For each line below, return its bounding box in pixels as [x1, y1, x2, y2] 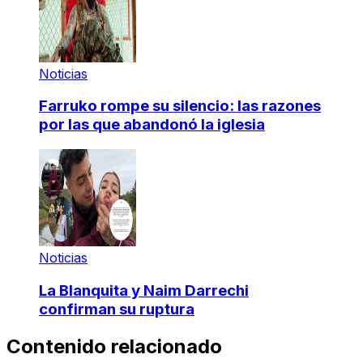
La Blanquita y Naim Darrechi [39, 280, 249, 300]
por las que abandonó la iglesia [39, 115, 265, 135]
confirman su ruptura [39, 299, 194, 318]
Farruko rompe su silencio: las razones [39, 96, 321, 116]
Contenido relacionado [6, 334, 222, 358]
